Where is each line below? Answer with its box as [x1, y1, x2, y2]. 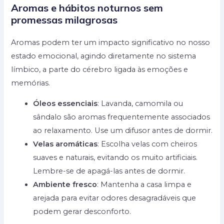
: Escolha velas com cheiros [97, 139, 197, 149]
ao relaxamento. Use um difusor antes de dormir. [33, 126, 213, 135]
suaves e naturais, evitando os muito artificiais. [33, 153, 198, 162]
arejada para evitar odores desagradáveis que [33, 193, 196, 203]
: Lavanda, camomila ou [97, 99, 183, 108]
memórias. [11, 78, 50, 87]
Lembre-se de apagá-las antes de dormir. [33, 166, 185, 176]
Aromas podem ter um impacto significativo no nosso [11, 37, 210, 47]
